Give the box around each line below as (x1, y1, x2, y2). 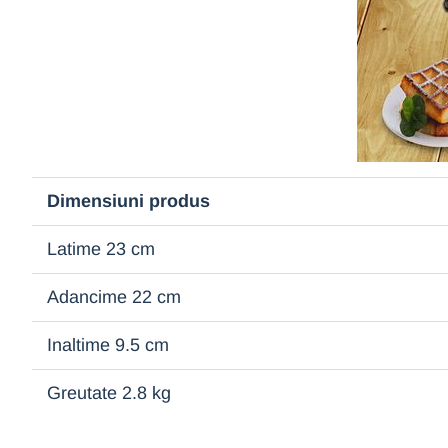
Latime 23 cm (47, 239, 155, 260)
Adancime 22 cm (47, 287, 181, 308)
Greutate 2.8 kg (47, 383, 171, 404)
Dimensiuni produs (47, 191, 210, 212)
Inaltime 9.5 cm (47, 335, 169, 356)
